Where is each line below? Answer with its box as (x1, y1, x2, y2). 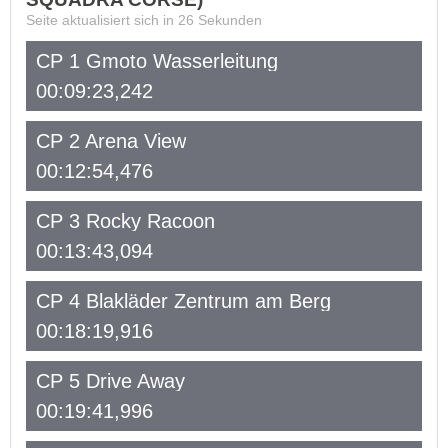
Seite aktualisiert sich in (26, 12, 178, 28)
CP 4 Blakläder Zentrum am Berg (36, 290, 331, 312)
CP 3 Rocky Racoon (36, 210, 215, 232)
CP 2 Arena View (36, 130, 186, 152)
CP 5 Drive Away (36, 370, 185, 392)
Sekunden (194, 12, 262, 28)
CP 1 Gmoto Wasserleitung (36, 50, 278, 72)
